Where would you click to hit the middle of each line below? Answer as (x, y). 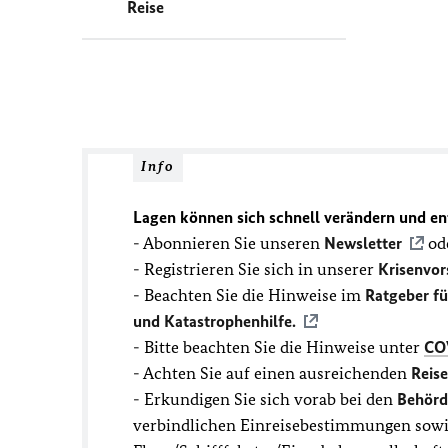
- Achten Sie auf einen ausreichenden (272, 373)
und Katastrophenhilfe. (214, 321)
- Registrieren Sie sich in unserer (255, 269)
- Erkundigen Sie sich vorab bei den (265, 399)
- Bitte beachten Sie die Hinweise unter (278, 347)
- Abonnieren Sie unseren (228, 243)
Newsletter (363, 243)
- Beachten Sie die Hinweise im (249, 295)
